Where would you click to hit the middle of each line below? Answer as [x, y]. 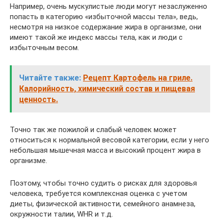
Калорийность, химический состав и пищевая [107, 88]
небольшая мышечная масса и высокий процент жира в [105, 150]
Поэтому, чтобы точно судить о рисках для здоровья [103, 183]
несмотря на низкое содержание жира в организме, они [106, 27]
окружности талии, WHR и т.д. [61, 214]
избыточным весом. [44, 47]
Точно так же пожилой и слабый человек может [93, 129]
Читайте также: [50, 78]
